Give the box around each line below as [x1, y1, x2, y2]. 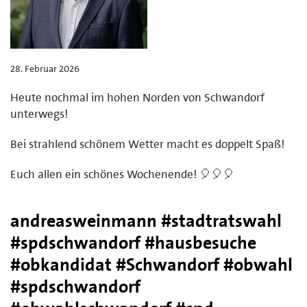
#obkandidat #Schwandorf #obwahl [10, 252, 293, 276]
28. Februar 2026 [10, 62, 79, 75]
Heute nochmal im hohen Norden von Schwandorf [10, 89, 265, 105]
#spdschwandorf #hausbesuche [10, 230, 256, 254]
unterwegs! [10, 106, 68, 121]
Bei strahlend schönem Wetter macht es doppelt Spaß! [10, 136, 284, 151]
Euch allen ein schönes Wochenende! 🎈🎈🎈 [10, 166, 234, 182]
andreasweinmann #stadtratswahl [10, 208, 282, 232]
